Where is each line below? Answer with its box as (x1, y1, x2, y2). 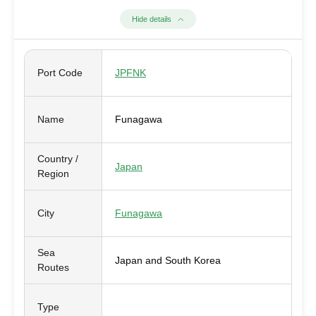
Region (37, 168, 69, 179)
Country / (37, 153, 78, 164)
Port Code (37, 67, 83, 78)
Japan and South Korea (115, 254, 221, 266)
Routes (37, 262, 69, 273)
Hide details (131, 14, 171, 23)
